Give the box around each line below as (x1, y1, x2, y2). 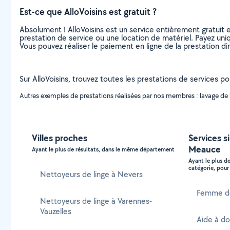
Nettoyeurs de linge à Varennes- (40, 196, 152, 206)
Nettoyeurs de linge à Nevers (40, 169, 143, 180)
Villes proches (32, 131, 87, 144)
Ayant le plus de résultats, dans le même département (32, 145, 175, 154)
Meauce (188, 143, 221, 156)
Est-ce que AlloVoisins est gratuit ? (20, 6, 157, 17)
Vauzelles (40, 206, 71, 217)
